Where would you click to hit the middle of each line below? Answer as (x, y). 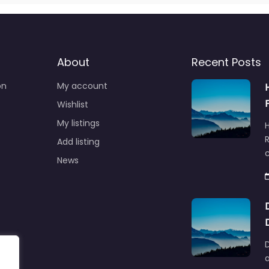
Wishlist (73, 105)
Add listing (78, 142)
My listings (78, 123)
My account (82, 86)
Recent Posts (226, 62)
